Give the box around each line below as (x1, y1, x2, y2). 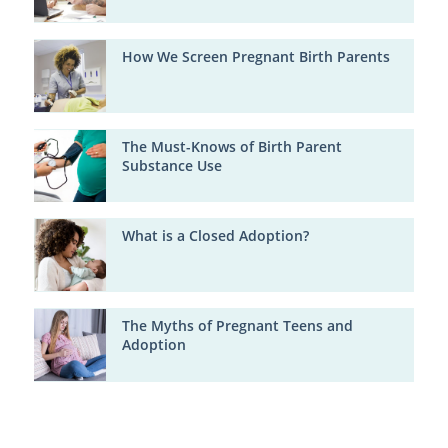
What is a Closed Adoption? (121, 226, 309, 246)
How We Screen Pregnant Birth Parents (121, 47, 390, 67)
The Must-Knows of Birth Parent (121, 136, 342, 156)
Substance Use (121, 155, 222, 175)
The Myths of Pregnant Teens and (121, 316, 353, 335)
